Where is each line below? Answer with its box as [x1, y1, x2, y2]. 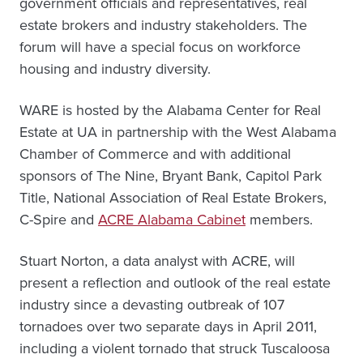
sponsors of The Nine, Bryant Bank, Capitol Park [19, 165, 322, 186]
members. [246, 209, 313, 230]
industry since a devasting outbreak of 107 [19, 294, 284, 315]
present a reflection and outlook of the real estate [19, 272, 331, 293]
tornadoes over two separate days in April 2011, [19, 316, 317, 337]
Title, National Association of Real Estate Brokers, [19, 187, 327, 208]
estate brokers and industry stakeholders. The [19, 15, 307, 36]
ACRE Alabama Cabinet [98, 209, 246, 230]
